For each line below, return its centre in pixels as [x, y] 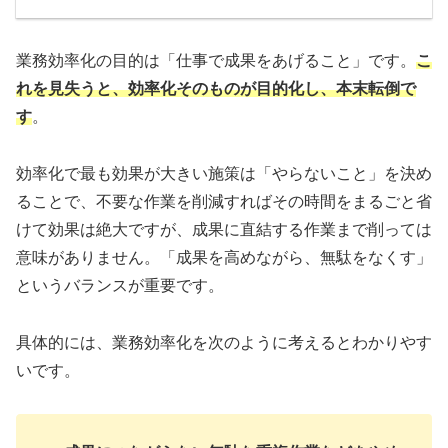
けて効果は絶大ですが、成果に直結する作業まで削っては [224, 229]
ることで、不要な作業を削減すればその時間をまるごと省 [224, 201]
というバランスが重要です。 [120, 285]
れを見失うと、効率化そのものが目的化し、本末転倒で [216, 89]
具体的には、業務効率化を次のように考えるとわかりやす [224, 342]
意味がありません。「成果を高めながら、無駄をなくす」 [224, 257]
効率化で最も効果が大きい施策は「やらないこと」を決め [224, 173]
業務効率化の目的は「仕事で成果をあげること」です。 [216, 61]
